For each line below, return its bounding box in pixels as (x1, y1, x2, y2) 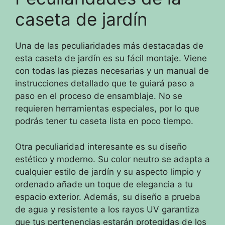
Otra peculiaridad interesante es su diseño (15, 141, 187, 152)
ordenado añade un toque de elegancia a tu (15, 179, 193, 189)
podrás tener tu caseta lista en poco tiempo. (15, 116, 193, 126)
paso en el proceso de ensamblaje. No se (15, 91, 182, 101)
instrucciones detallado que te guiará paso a (15, 78, 194, 88)
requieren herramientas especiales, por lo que (15, 103, 199, 114)
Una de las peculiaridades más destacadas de (15, 41, 203, 51)
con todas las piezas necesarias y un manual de (15, 66, 209, 76)
